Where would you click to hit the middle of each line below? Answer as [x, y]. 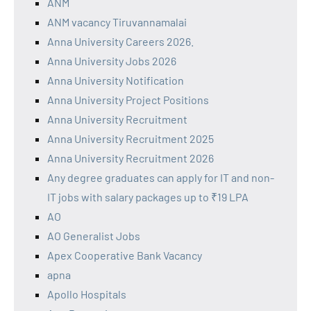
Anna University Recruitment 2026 [131, 158]
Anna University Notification [116, 81]
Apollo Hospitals [87, 294]
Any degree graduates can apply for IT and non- [161, 178]
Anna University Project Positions [128, 100]
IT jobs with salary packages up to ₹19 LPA [148, 197]
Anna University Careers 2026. [120, 42]
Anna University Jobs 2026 [112, 61]
